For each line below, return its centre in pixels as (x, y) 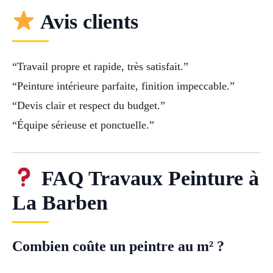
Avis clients (87, 21)
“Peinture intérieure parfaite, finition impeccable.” (123, 86)
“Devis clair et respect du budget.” (89, 105)
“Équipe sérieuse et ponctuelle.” (83, 125)
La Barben (60, 202)
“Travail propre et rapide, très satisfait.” (100, 66)
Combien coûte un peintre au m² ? (118, 246)
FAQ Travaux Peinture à (147, 178)
